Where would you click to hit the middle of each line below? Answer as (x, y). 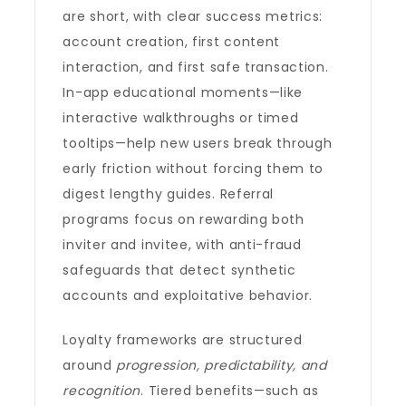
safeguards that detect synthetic (179, 270)
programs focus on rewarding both (184, 219)
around (90, 365)
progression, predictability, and (222, 365)
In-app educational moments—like (183, 92)
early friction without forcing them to (193, 169)
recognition (102, 391)
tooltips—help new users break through (198, 143)
